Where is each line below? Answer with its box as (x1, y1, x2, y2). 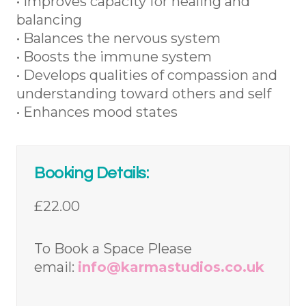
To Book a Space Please (34, 240, 192, 258)
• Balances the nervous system (16, 30, 221, 47)
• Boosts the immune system (16, 48, 212, 66)
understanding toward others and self (16, 85, 271, 102)
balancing (16, 12, 82, 29)
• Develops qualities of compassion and (16, 67, 277, 84)
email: (34, 259, 78, 276)
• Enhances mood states (16, 104, 178, 121)
